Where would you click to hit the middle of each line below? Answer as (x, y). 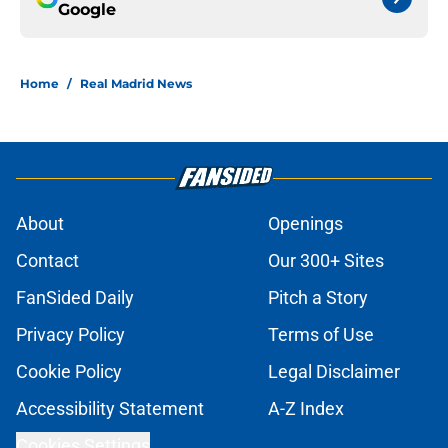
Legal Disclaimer (334, 372)
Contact (47, 261)
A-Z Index (306, 409)
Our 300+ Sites (326, 261)
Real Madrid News (136, 84)
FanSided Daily (75, 298)
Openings (305, 224)
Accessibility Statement (110, 409)
